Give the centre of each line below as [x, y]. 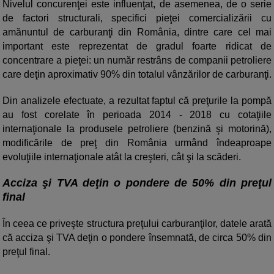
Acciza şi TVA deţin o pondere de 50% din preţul [137, 183]
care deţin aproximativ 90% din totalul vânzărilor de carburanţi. [137, 75]
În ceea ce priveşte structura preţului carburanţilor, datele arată [137, 224]
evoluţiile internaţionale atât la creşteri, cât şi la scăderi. [122, 157]
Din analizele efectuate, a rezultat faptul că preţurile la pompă [137, 101]
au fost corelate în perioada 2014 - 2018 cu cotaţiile [137, 115]
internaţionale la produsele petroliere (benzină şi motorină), [137, 129]
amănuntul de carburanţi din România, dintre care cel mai [137, 32]
